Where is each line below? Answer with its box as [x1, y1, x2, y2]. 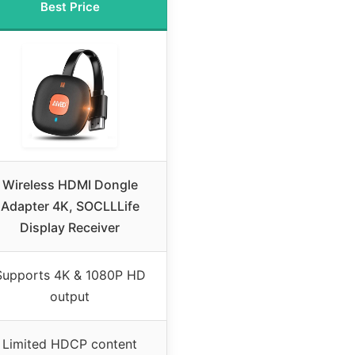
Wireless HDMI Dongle [2, 176, 138, 193]
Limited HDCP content [2, 335, 137, 352]
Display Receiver [20, 219, 120, 235]
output [50, 288, 90, 304]
